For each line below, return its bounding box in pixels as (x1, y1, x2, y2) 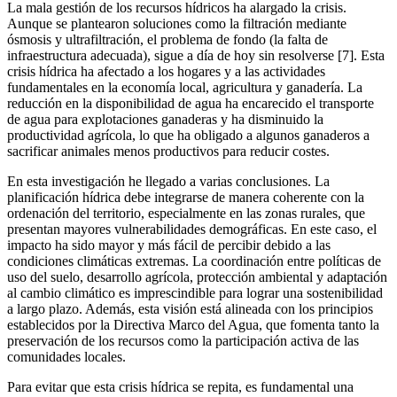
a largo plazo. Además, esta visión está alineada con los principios (7, 300, 373, 316)
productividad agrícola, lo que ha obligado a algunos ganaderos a (7, 127, 370, 143)
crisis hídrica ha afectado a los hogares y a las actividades (7, 63, 325, 79)
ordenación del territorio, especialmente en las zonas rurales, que (7, 205, 365, 221)
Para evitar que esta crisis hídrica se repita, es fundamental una (7, 378, 354, 394)
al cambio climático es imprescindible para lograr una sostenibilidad (7, 284, 383, 300)
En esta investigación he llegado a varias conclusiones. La (7, 173, 330, 189)
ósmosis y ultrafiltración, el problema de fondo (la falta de (7, 31, 328, 47)
